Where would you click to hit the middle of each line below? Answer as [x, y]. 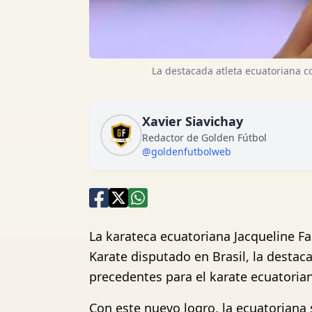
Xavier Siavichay [193, 121]
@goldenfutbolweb [187, 151]
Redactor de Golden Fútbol [204, 138]
